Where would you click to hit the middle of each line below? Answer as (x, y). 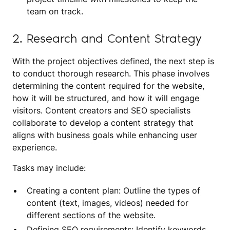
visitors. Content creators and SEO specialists (101, 110)
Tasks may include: (49, 168)
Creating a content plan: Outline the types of (113, 190)
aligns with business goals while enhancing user (105, 135)
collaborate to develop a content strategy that (103, 122)
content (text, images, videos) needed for (108, 203)
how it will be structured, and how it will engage (106, 98)
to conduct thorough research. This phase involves (111, 73)
